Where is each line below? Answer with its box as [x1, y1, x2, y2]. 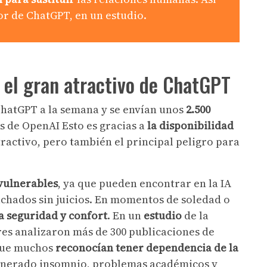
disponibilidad [159, 117, 234, 133]
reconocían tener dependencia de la [55, 240, 238, 255]
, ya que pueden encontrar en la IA [58, 175, 231, 191]
